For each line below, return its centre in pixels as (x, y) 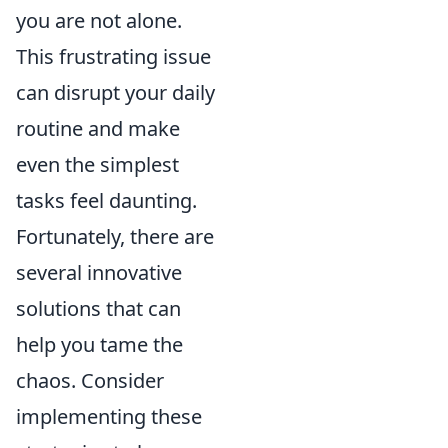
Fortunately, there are (115, 236)
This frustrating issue (113, 56)
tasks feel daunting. (106, 200)
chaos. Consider (90, 380)
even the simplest (97, 164)
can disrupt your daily (115, 92)
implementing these (109, 416)
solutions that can (98, 308)
